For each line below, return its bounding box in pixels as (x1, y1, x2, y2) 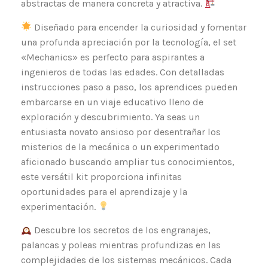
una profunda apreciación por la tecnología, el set (21, 36, 236, 48)
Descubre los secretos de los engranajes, (32, 224, 211, 236)
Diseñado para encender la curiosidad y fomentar (32, 21, 247, 33)
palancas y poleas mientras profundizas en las (21, 239, 221, 251)
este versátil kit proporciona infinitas (21, 170, 182, 182)
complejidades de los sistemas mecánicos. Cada (21, 254, 232, 266)
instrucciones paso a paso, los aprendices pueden (21, 81, 237, 93)
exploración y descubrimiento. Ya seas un (21, 111, 200, 123)
